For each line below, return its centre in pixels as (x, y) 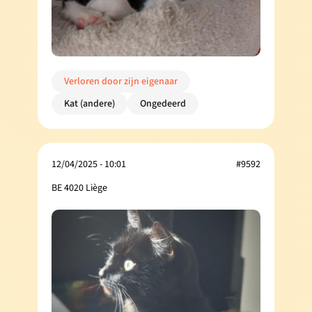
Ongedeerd (163, 103)
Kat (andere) (89, 103)
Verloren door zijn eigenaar (121, 81)
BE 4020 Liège (79, 188)
